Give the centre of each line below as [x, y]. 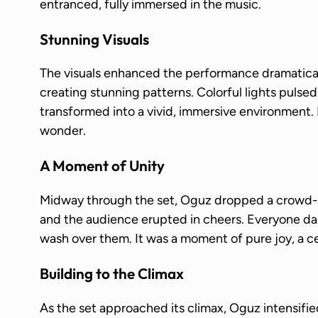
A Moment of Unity [102, 166]
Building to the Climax [112, 273]
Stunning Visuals [94, 39]
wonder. [63, 131]
